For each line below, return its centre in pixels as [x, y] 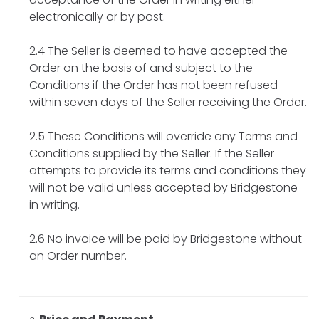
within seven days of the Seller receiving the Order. [168, 102]
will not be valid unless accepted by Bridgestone [163, 187]
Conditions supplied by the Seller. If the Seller [152, 153]
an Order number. [78, 256]
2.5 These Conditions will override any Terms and [163, 136]
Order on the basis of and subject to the [141, 68]
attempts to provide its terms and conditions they [168, 170]
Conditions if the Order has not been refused [153, 85]
